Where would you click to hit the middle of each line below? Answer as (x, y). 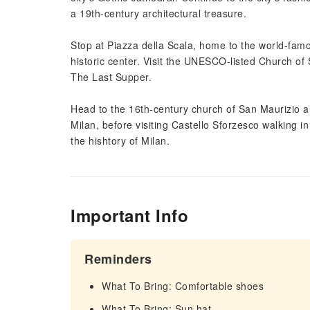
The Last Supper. (111, 77)
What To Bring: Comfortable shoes (183, 286)
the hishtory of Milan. (120, 140)
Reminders (118, 259)
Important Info (129, 215)
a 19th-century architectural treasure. (158, 13)
